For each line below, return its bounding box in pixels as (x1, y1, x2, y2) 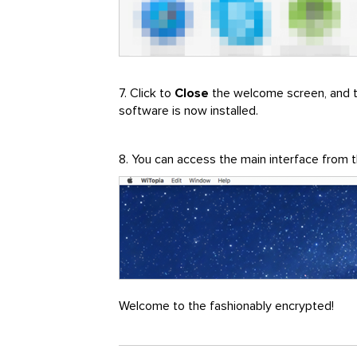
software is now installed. (119, 103, 259, 120)
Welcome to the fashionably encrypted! (119, 297, 335, 314)
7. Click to (119, 85, 175, 102)
